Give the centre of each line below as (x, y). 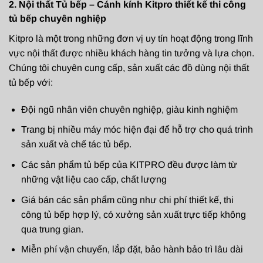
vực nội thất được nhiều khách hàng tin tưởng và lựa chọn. (131, 53)
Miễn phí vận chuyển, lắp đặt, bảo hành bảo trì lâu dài (132, 249)
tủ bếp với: (31, 83)
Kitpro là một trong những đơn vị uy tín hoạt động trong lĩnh (131, 39)
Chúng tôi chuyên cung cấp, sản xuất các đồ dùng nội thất (129, 68)
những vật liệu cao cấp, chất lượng (94, 180)
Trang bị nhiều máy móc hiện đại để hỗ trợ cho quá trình (137, 130)
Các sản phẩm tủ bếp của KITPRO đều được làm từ (129, 165)
